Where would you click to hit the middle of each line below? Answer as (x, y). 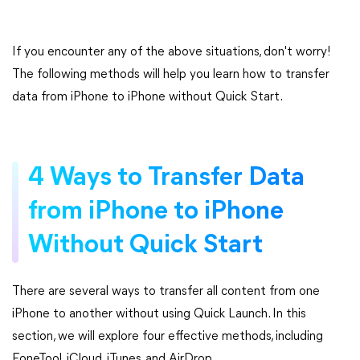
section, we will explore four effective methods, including (168, 337)
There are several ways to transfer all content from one (166, 292)
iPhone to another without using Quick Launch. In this (159, 314)
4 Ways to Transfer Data (166, 178)
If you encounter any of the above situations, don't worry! (172, 52)
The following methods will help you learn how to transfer (171, 75)
